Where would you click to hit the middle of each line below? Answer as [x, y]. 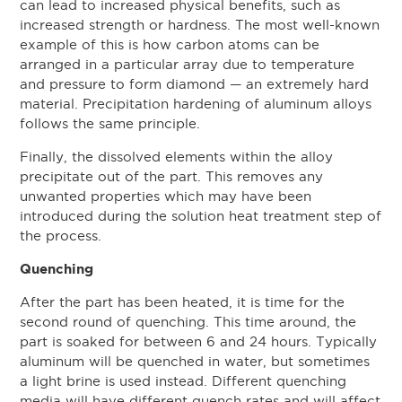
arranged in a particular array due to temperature [188, 65]
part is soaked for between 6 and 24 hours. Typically [199, 341]
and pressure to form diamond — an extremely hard [195, 85]
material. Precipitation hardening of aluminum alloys [196, 105]
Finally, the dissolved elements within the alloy [177, 157]
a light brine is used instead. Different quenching [184, 381]
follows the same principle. [110, 124]
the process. [61, 236]
